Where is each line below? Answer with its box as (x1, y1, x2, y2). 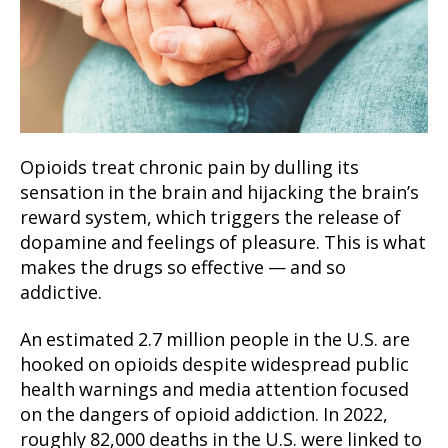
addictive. (20, 281, 102, 305)
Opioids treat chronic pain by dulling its (20, 156, 359, 180)
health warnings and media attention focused (20, 379, 409, 403)
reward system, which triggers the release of (20, 206, 401, 230)
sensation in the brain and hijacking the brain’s (20, 181, 419, 205)
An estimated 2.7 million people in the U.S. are (20, 329, 410, 353)
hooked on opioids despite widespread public (20, 354, 409, 378)
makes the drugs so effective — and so (20, 256, 346, 280)
